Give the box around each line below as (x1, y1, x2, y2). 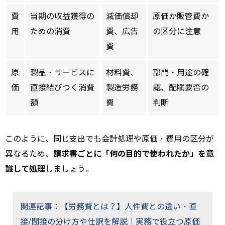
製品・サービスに (30, 68, 94, 78)
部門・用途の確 (153, 68, 209, 78)
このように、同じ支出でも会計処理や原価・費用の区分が (5, 134, 214, 144)
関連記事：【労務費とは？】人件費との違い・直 (20, 202, 197, 212)
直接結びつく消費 (30, 83, 94, 93)
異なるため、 (5, 149, 53, 159)
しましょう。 (45, 164, 93, 174)
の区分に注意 (153, 27, 201, 37)
